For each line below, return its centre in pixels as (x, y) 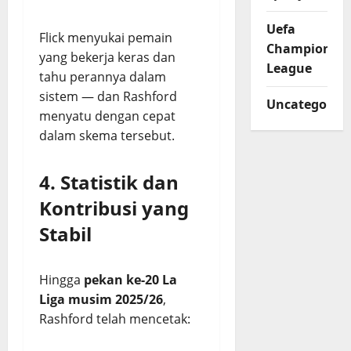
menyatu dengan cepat (107, 116)
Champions (302, 49)
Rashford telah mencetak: (115, 319)
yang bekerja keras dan (107, 57)
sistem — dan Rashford (108, 96)
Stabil (65, 234)
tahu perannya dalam (103, 77)
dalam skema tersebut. (107, 136)
